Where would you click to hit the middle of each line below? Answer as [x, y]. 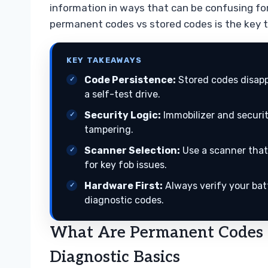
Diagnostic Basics [115, 257]
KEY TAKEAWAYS [104, 60]
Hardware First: [124, 185]
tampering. [109, 129]
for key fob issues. [126, 165]
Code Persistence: [130, 80]
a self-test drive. [122, 94]
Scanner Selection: [132, 150]
